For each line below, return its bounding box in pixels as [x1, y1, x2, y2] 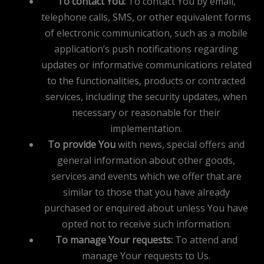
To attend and [172, 233, 237, 246]
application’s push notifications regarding [54, 42, 238, 55]
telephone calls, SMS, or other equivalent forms [41, 10, 251, 24]
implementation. [110, 121, 182, 135]
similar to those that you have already [62, 185, 230, 199]
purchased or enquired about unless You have [44, 201, 248, 214]
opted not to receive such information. [61, 217, 231, 230]
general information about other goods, [57, 153, 235, 167]
